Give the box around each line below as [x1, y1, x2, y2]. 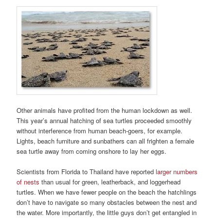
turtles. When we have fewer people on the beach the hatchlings [17, 187, 197, 197]
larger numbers [156, 167, 198, 177]
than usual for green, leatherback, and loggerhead [39, 177, 181, 187]
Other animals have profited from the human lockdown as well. [17, 106, 193, 115]
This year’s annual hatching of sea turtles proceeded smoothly [17, 116, 192, 126]
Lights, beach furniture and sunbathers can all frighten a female [17, 136, 195, 146]
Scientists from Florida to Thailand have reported [17, 167, 156, 177]
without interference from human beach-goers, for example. [17, 126, 183, 136]
